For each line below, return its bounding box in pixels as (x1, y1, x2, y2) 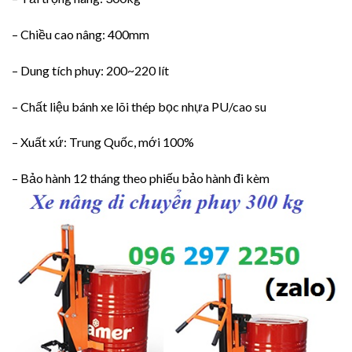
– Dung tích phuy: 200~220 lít (12, 62, 171, 78)
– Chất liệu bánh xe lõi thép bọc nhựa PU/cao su (12, 98, 266, 114)
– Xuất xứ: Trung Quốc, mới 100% (12, 134, 194, 150)
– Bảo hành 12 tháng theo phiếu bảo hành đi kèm (12, 170, 269, 186)
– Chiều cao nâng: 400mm (12, 26, 149, 42)
